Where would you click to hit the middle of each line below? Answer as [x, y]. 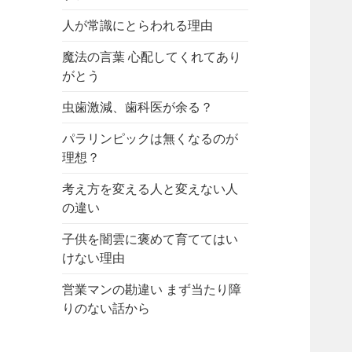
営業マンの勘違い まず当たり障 [152, 290]
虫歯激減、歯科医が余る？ [138, 107]
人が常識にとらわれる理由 [138, 26]
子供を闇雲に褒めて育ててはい [150, 239]
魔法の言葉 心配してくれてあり [152, 57]
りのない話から [106, 308]
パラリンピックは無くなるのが [150, 139]
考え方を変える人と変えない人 [150, 189]
